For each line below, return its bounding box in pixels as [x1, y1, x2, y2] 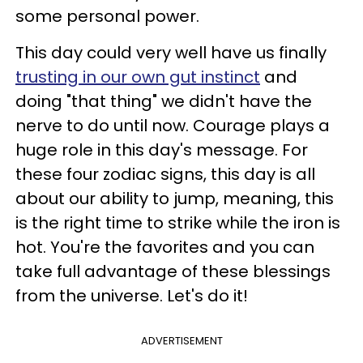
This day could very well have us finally [15, 41, 327, 64]
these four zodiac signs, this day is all [15, 163, 315, 186]
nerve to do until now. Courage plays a [15, 114, 330, 137]
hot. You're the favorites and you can [15, 236, 314, 258]
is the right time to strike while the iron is [15, 211, 340, 234]
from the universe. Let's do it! [15, 284, 248, 307]
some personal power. [15, 5, 199, 28]
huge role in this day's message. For [15, 139, 308, 161]
